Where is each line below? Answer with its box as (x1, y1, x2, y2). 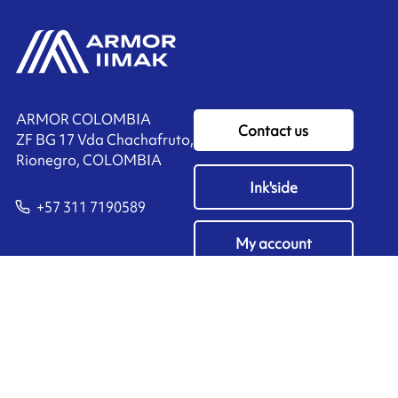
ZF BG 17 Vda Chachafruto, (15, 130, 194, 150)
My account (235, 233, 312, 253)
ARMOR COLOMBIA (15, 109, 151, 130)
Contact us (238, 121, 309, 141)
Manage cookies (15, 373, 124, 394)
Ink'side (249, 177, 298, 197)
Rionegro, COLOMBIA (15, 150, 162, 171)
